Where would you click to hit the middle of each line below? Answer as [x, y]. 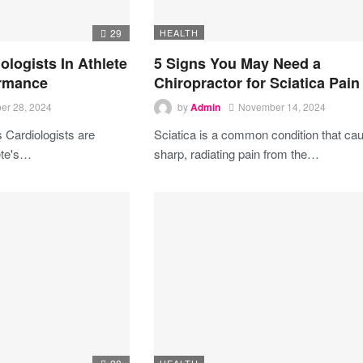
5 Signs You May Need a [238, 63]
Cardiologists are [50, 134]
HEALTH [179, 32]
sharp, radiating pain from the [231, 153]
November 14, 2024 [282, 107]
